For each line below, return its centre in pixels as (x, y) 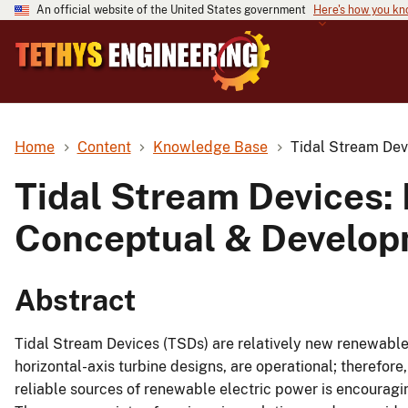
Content (104, 147)
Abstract (75, 301)
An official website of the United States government (171, 10)
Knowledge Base (211, 147)
